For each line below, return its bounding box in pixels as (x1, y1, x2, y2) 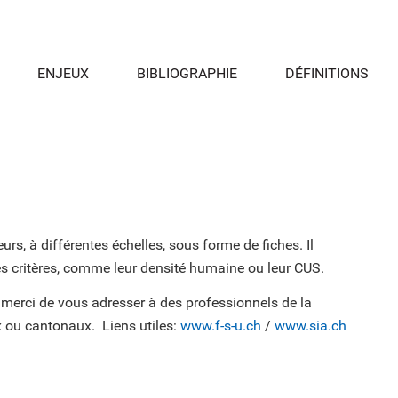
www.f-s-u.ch (180, 317, 261, 335)
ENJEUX (36, 65, 89, 82)
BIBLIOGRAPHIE (136, 65, 237, 82)
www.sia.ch (275, 317, 346, 335)
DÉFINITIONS (284, 65, 369, 82)
